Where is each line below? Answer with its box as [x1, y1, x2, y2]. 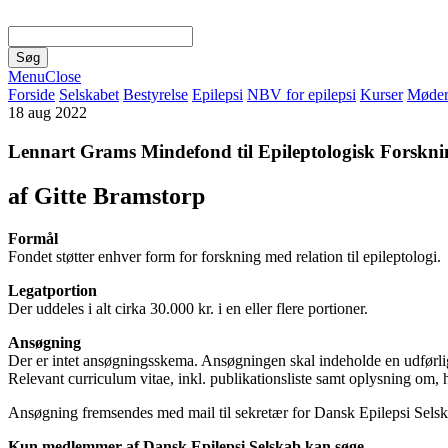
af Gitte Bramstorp [8, 182, 205, 209]
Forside [8, 86, 55, 103]
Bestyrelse [123, 86, 188, 103]
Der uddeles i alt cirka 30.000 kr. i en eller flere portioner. [8, 299, 368, 317]
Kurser [360, 86, 403, 103]
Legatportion [8, 281, 97, 299]
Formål [8, 229, 58, 247]
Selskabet [59, 86, 119, 103]
